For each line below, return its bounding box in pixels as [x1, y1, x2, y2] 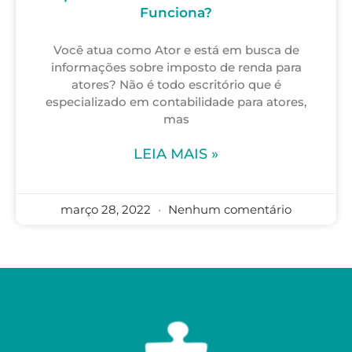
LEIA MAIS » [134, 145, 218, 163]
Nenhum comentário [165, 201, 291, 217]
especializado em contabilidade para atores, [46, 93, 306, 109]
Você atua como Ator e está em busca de [53, 42, 299, 57]
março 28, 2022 [60, 201, 154, 217]
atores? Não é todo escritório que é [71, 76, 281, 92]
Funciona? [140, 4, 212, 20]
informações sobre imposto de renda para [50, 59, 302, 75]
